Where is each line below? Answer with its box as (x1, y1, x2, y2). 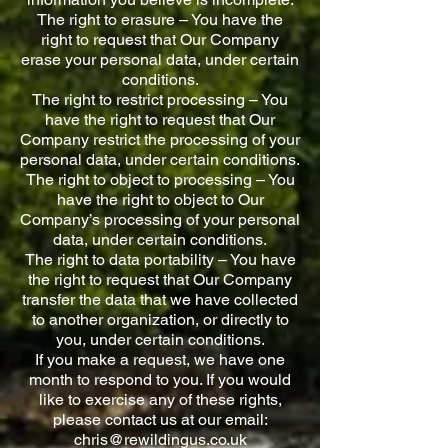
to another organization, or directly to (31, 310, 289, 329)
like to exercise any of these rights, (38, 390, 282, 409)
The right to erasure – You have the (37, 10, 283, 29)
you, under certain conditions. (55, 330, 265, 349)
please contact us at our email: (52, 410, 268, 429)
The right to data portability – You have (24, 250, 296, 269)
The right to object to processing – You (25, 170, 295, 189)
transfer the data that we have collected (22, 290, 298, 309)
